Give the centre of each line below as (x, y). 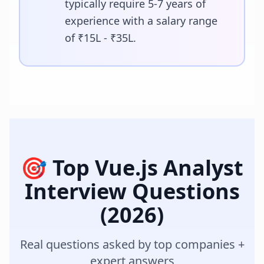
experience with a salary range (141, 20)
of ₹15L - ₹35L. (100, 37)
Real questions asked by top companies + (132, 244)
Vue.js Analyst (169, 167)
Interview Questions (132, 191)
